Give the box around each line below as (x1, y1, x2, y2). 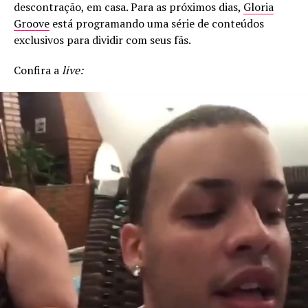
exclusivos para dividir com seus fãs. (14, 32, 191, 48)
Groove (14, 16, 49, 32)
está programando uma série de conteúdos (49, 16, 264, 32)
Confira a (14, 63, 62, 78)
